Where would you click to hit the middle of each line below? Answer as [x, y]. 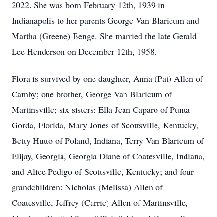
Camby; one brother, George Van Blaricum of [92, 94]
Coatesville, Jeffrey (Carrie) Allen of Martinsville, [100, 202]
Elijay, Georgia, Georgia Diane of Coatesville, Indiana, [108, 156]
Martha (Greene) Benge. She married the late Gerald [104, 36]
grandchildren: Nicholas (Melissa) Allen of [87, 187]
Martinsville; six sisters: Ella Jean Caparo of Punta [101, 109]
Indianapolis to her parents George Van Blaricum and [105, 20]
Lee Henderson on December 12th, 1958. [84, 51]
